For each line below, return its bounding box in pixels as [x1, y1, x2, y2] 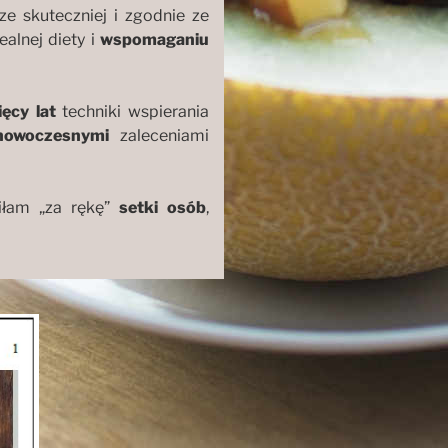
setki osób [119, 197, 207, 217]
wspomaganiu [100, 29, 209, 49]
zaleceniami [108, 125, 209, 145]
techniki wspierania [55, 101, 210, 121]
